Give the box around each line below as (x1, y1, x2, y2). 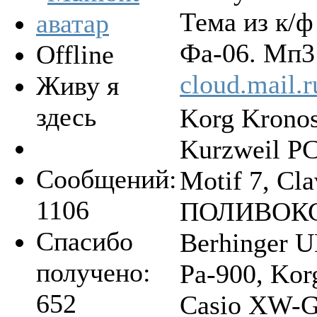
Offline (36, 40, 114, 70)
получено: (36, 258, 151, 288)
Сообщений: (36, 164, 177, 195)
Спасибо (36, 226, 133, 257)
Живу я (36, 71, 119, 101)
